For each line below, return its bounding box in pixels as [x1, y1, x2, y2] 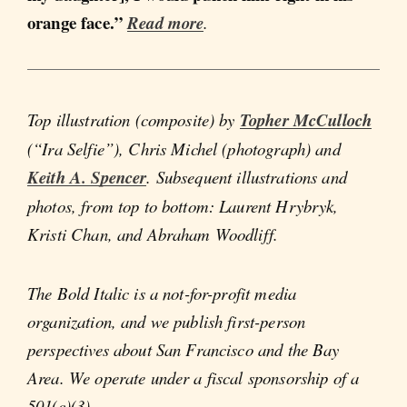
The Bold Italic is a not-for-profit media [27, 282, 297, 305]
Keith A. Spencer [27, 164, 147, 189]
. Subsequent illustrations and [146, 164, 347, 188]
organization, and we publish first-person [27, 310, 306, 333]
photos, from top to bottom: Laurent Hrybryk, [27, 194, 339, 217]
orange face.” [27, 10, 123, 35]
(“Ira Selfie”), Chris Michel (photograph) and [27, 136, 341, 160]
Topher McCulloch [239, 107, 372, 132]
